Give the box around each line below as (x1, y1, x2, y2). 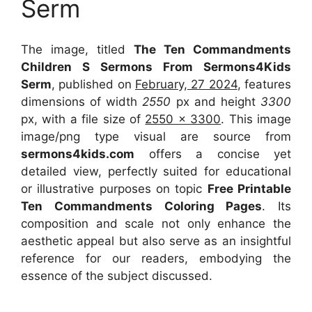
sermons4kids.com (21, 146, 134, 161)
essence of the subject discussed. (21, 268, 212, 283)
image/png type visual (21, 129, 180, 143)
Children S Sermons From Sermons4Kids (21, 59, 291, 74)
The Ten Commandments (134, 42, 291, 56)
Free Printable (207, 181, 292, 196)
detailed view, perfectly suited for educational (21, 164, 291, 178)
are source (180, 129, 265, 143)
